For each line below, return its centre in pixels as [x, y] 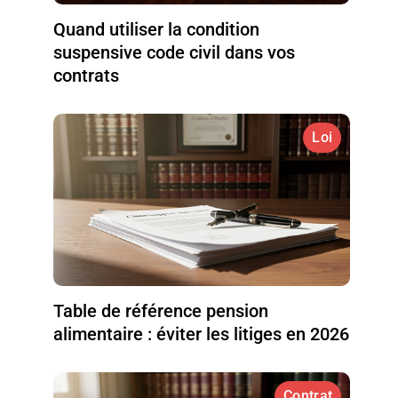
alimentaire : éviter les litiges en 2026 [202, 334]
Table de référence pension [161, 310]
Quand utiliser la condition [157, 29]
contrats [87, 75]
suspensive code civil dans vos [175, 52]
